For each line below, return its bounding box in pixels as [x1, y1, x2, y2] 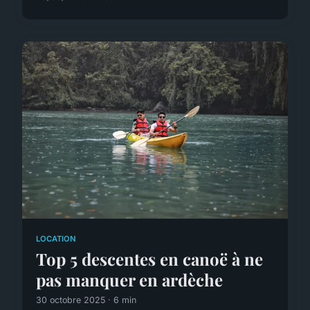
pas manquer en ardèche [36, 268, 223, 291]
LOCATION [36, 233, 76, 244]
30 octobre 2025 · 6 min [36, 295, 136, 306]
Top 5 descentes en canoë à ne [36, 248, 263, 271]
